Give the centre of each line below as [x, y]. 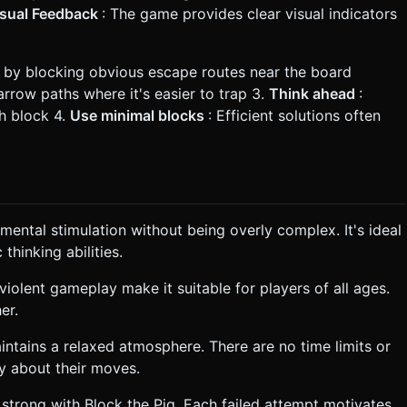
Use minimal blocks [139, 115]
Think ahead [314, 93]
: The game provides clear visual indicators [249, 13]
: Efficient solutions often [294, 115]
